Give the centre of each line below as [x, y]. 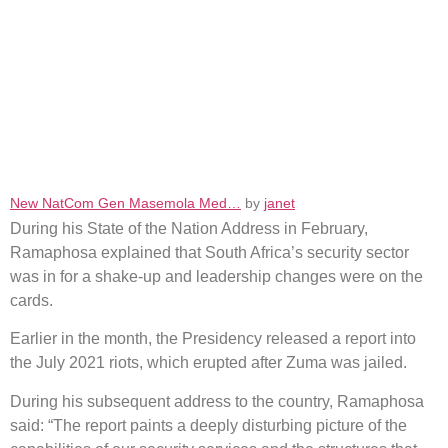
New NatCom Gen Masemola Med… [125, 202]
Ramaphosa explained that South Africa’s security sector [209, 252]
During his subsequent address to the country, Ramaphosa [217, 401]
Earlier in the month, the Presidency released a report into [213, 339]
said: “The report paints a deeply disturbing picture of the [208, 425]
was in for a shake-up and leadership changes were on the [216, 276]
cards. [31, 300]
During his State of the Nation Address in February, [189, 228]
